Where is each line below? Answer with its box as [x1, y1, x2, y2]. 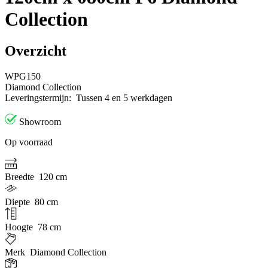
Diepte [5, 197, 32, 208]
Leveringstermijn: [5, 93, 74, 103]
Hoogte [5, 222, 35, 233]
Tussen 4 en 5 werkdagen [76, 93, 172, 103]
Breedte [5, 172, 36, 182]
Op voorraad [5, 137, 53, 148]
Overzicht [5, 43, 66, 59]
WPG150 [5, 71, 41, 82]
